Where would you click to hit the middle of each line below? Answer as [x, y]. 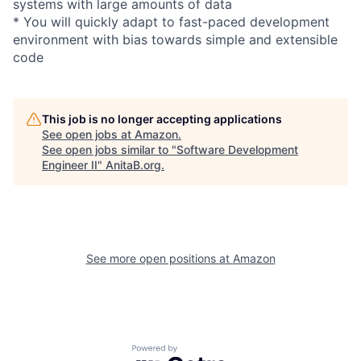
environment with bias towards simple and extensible [175, 39]
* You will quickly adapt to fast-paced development [171, 21]
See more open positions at [159, 258]
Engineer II [70, 164]
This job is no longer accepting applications [162, 118]
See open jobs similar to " [109, 149]
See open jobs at [88, 134]
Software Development [237, 149]
